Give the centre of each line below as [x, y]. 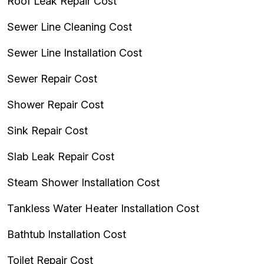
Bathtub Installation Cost [67, 234]
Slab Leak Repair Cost [61, 156]
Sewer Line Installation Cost [75, 53]
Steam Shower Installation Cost [83, 182]
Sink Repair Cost [47, 131]
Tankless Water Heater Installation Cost [103, 208]
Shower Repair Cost [55, 105]
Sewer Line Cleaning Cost [70, 27]
